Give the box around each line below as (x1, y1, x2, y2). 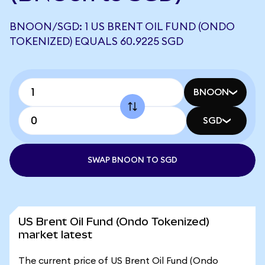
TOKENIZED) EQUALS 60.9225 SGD (9, 36, 183, 47)
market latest (18, 228, 92, 241)
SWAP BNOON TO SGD (88, 156, 177, 164)
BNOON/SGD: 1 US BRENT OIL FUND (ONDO (9, 21, 235, 32)
